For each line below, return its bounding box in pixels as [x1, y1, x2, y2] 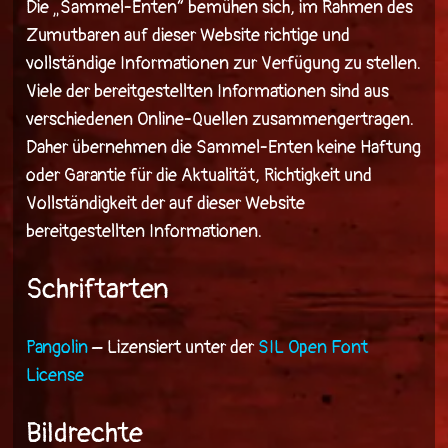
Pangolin [25, 336, 88, 360]
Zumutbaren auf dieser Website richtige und [25, 24, 350, 48]
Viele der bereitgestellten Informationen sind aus [25, 80, 389, 104]
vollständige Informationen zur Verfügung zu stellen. [25, 52, 421, 76]
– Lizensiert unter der [87, 336, 258, 360]
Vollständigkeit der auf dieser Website [25, 192, 305, 216]
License [25, 364, 84, 388]
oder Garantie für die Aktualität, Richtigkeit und [25, 164, 372, 188]
